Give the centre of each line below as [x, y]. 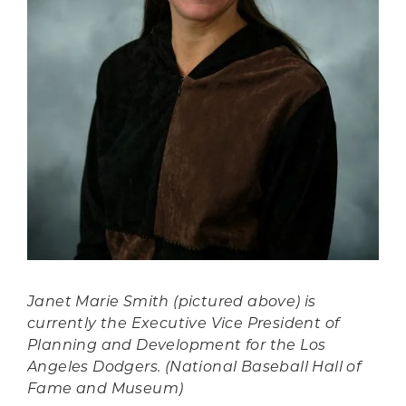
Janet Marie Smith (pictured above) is [172, 303]
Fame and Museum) [106, 390]
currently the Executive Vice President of [184, 324]
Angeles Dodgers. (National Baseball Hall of [194, 368]
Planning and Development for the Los [177, 346]
